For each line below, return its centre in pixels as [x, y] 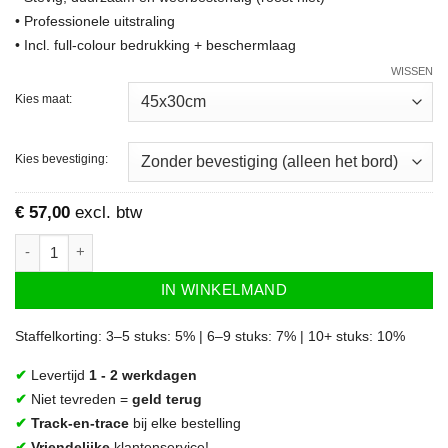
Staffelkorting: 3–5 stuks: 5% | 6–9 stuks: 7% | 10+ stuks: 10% [210, 337]
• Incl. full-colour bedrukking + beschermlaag [155, 45]
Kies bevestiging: [61, 158]
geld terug [167, 400]
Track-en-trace [80, 424]
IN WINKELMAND [224, 289]
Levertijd [60, 376]
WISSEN [412, 70]
